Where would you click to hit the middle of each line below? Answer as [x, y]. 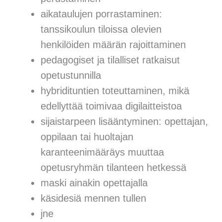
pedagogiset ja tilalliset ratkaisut [111, 60]
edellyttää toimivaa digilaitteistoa [111, 106]
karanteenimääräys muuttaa [103, 152]
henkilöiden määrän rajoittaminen [113, 45]
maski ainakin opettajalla [94, 183]
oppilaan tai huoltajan [87, 137]
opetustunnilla [71, 76]
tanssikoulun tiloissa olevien [101, 29]
